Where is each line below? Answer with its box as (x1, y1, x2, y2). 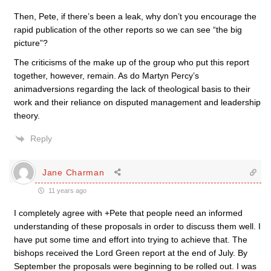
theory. (14, 111, 40, 120)
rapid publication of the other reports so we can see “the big (14, 25, 242, 34)
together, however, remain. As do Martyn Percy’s (14, 71, 199, 80)
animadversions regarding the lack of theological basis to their (14, 84, 250, 94)
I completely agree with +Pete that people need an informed (14, 208, 243, 218)
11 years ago (47, 187, 87, 194)
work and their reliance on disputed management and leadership (14, 97, 261, 107)
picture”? (14, 38, 48, 48)
